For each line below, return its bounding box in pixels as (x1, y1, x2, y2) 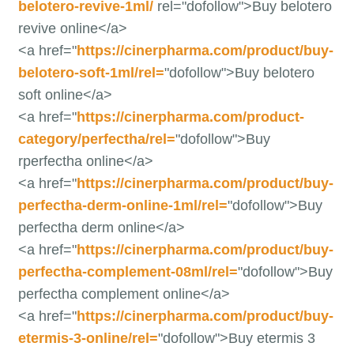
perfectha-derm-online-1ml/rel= (17, 198, 228, 213)
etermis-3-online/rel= (17, 330, 158, 346)
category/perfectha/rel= (17, 131, 175, 147)
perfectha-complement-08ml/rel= (17, 264, 238, 280)
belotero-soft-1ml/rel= (17, 65, 164, 81)
